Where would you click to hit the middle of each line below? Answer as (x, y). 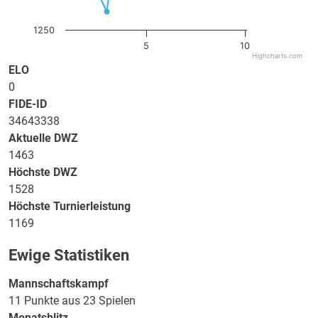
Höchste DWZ (43, 172)
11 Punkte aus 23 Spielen (72, 301)
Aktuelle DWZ (43, 138)
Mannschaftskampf (59, 284)
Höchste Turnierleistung (70, 206)
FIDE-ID (28, 104)
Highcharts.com (277, 56)
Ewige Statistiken (69, 255)
